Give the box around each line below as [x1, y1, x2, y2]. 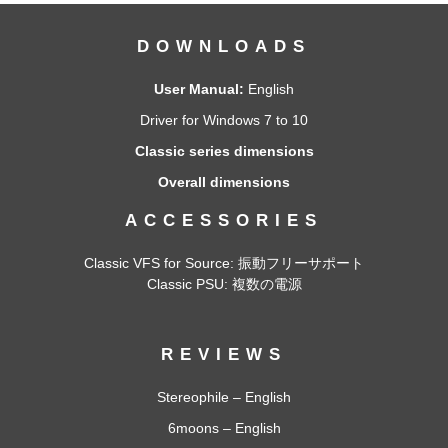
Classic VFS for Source [84, 255, 230, 272]
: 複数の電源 [223, 276, 302, 293]
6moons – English [167, 420, 281, 437]
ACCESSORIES [125, 211, 323, 231]
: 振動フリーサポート [230, 255, 364, 272]
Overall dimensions [158, 174, 290, 191]
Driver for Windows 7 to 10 [140, 112, 308, 129]
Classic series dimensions [134, 143, 314, 160]
